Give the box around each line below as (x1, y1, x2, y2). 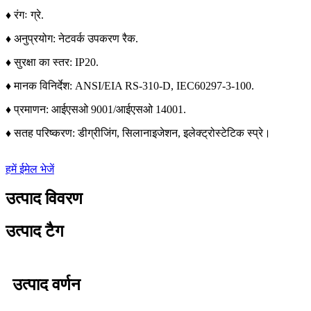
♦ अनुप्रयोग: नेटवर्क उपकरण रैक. (6, 33, 138, 45)
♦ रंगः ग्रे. (6, 9, 44, 22)
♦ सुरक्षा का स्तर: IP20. (6, 56, 99, 69)
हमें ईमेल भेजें (6, 163, 54, 176)
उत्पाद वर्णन (12, 275, 81, 294)
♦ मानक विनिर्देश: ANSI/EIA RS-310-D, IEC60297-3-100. (6, 80, 254, 92)
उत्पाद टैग (6, 222, 64, 241)
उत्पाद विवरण (6, 190, 83, 208)
